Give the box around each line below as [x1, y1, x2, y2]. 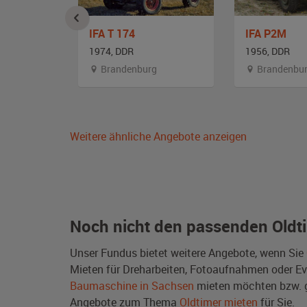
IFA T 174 [89, 25, 135, 41]
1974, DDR [89, 44, 134, 58]
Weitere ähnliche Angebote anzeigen [70, 128, 247, 144]
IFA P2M [245, 25, 286, 41]
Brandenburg [99, 62, 157, 75]
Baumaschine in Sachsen [70, 278, 194, 293]
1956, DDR [245, 44, 290, 58]
